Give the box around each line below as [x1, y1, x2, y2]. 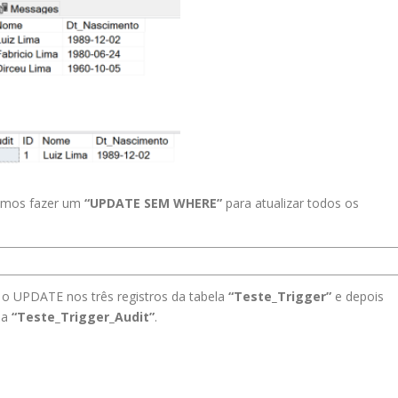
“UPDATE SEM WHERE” [84, 194, 222, 211]
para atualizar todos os [222, 194, 359, 211]
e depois [331, 287, 384, 305]
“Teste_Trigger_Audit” [12, 307, 155, 325]
